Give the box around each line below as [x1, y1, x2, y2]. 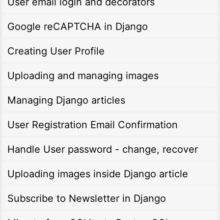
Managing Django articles [7, 94, 125, 107]
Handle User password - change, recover [7, 143, 198, 156]
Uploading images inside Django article [7, 168, 188, 180]
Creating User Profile [7, 45, 105, 57]
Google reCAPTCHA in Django [7, 21, 148, 33]
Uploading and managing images [7, 70, 159, 82]
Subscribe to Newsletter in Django [7, 192, 166, 205]
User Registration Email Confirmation [7, 119, 178, 131]
